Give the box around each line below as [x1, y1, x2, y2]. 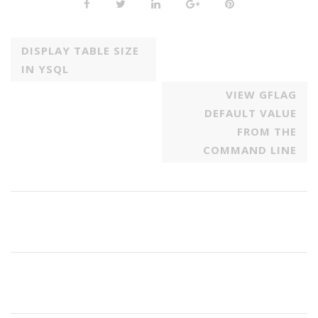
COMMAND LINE [203, 142, 297, 157]
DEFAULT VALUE [204, 105, 297, 120]
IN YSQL [21, 61, 69, 76]
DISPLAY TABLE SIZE [21, 43, 139, 57]
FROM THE [237, 124, 297, 138]
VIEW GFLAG [226, 87, 297, 102]
